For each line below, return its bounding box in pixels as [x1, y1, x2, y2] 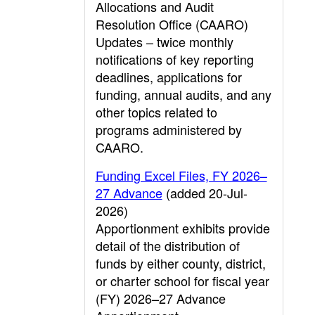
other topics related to [95, 103, 217, 121]
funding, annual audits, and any [95, 85, 271, 103]
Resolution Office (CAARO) [95, 15, 248, 33]
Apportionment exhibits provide [95, 219, 270, 237]
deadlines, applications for [95, 67, 242, 86]
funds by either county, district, [95, 254, 266, 272]
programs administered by [95, 120, 242, 139]
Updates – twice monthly [95, 32, 233, 51]
